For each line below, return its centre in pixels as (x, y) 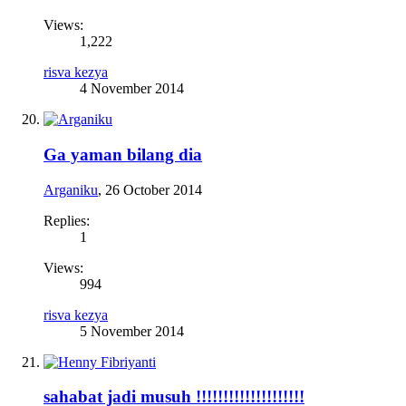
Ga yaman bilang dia (123, 154)
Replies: (67, 220)
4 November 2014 (132, 89)
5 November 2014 (132, 331)
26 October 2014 (154, 189)
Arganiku (71, 189)
